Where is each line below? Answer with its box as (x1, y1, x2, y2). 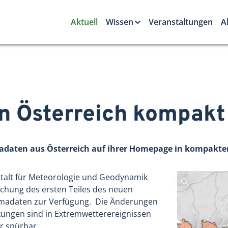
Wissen (105, 16, 133, 28)
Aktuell (70, 16, 98, 28)
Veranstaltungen (148, 16, 213, 28)
